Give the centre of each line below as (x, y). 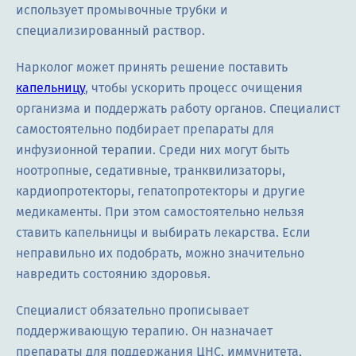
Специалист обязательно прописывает (132, 311)
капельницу (50, 88)
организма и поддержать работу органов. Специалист (178, 109)
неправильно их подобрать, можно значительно (160, 253)
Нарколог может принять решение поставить (152, 68)
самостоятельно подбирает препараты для (145, 130)
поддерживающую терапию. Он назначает (144, 331)
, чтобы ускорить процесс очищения (194, 88)
